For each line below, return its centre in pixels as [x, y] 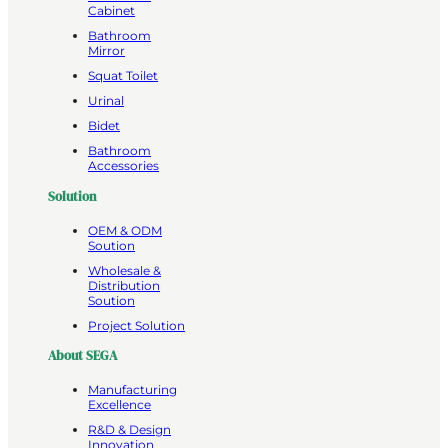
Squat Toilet [123, 76]
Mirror [106, 51]
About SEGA [82, 355]
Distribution [124, 285]
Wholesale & [124, 270]
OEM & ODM [125, 230]
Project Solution [136, 325]
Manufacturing [132, 390]
